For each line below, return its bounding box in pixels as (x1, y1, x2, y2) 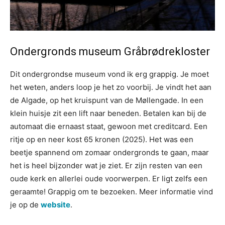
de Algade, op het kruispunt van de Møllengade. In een (10, 95, 203, 105)
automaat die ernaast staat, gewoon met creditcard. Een (10, 122, 207, 131)
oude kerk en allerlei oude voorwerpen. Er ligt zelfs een (10, 174, 207, 183)
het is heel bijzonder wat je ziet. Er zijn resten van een (10, 161, 202, 170)
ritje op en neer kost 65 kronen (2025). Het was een (10, 135, 193, 144)
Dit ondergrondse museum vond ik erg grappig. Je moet (10, 69, 209, 79)
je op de (10, 200, 41, 209)
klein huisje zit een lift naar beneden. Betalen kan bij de (10, 108, 206, 118)
